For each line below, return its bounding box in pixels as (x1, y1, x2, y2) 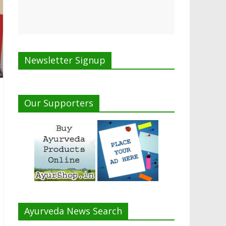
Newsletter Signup (24, 54, 105, 67)
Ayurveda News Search (24, 205, 122, 217)
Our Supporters (24, 97, 93, 109)
